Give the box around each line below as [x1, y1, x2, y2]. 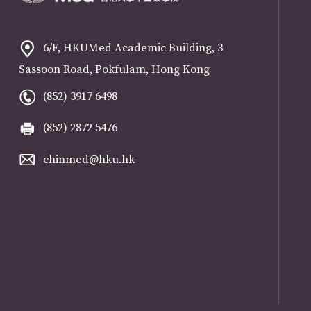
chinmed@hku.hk [42, 152, 135, 167]
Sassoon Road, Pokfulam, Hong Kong [18, 62, 210, 77]
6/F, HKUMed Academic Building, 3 [42, 41, 223, 56]
